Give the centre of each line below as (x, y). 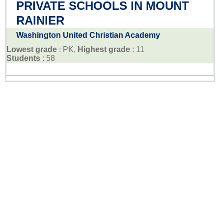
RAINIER (40, 20)
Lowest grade (32, 49)
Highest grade (104, 49)
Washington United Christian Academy (88, 35)
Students (23, 58)
